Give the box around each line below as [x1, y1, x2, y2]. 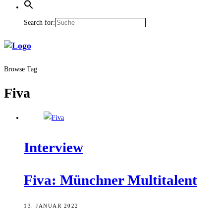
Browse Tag [4, 65, 37, 73]
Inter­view [24, 139, 83, 156]
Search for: [24, 19, 55, 27]
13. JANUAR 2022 [24, 202, 79, 209]
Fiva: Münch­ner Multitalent [24, 171, 197, 188]
